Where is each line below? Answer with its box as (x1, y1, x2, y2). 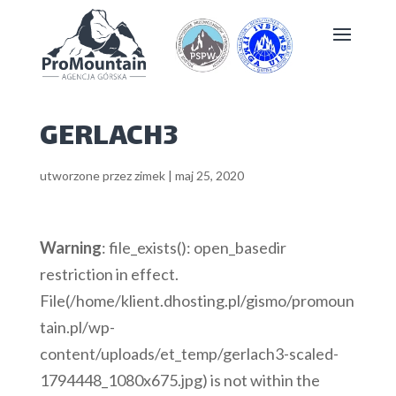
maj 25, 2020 (174, 168, 244, 183)
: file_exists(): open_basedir (101, 238, 286, 257)
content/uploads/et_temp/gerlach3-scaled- (39, 344, 339, 363)
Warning (39, 238, 102, 257)
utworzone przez (39, 168, 134, 183)
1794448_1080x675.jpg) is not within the (39, 370, 320, 390)
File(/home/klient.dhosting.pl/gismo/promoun (39, 291, 354, 310)
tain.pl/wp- (39, 317, 115, 337)
